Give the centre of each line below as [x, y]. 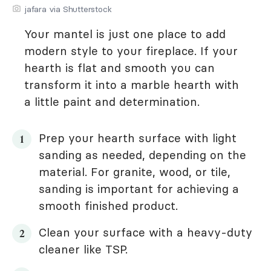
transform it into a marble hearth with [132, 85]
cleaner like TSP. [85, 250]
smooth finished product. [110, 206]
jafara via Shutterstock [68, 9]
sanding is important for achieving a [139, 189]
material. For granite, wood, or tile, [135, 172]
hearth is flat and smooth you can [119, 68]
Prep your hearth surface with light [138, 138]
